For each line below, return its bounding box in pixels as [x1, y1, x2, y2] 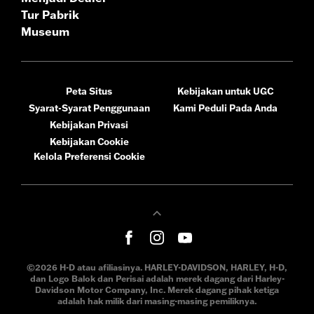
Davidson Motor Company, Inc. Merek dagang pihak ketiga [35, 284, 279, 295]
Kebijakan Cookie [49, 135, 129, 147]
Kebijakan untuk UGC [177, 85, 273, 97]
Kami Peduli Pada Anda [172, 102, 278, 114]
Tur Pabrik [21, 7, 79, 22]
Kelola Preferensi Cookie [33, 150, 145, 162]
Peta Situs [66, 85, 112, 97]
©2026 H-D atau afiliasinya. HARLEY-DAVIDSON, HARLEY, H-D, [27, 261, 287, 273]
